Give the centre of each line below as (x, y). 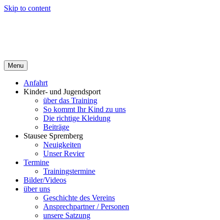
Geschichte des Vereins (79, 197)
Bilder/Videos (45, 180)
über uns (37, 189)
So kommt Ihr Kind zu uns (84, 109)
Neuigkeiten (62, 144)
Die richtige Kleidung (77, 118)
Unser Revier (64, 153)
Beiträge (56, 127)
